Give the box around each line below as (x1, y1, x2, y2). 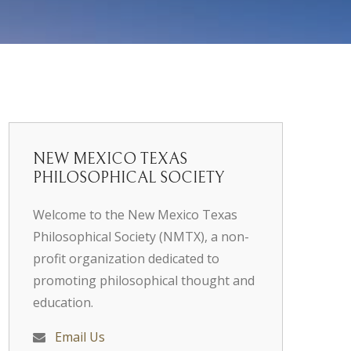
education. (33, 294, 93, 311)
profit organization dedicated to (33, 250, 219, 267)
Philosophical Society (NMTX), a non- (33, 228, 249, 245)
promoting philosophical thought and (33, 272, 255, 289)
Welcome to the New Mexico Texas (33, 206, 237, 223)
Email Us (55, 328, 105, 346)
